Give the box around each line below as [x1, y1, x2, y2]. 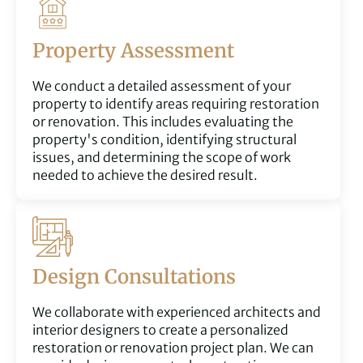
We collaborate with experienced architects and [32, 304, 321, 321]
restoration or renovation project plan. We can [32, 340, 314, 357]
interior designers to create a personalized [32, 322, 288, 339]
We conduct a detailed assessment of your [32, 78, 291, 95]
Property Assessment [32, 38, 234, 64]
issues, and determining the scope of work [32, 149, 291, 166]
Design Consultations [32, 264, 236, 290]
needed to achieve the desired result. [32, 167, 258, 184]
